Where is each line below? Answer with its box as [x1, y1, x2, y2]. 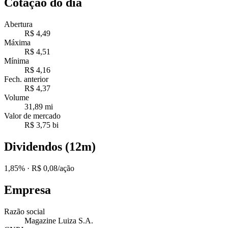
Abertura [4, 19, 33, 28]
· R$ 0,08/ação [25, 163, 74, 173]
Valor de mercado [4, 111, 61, 120]
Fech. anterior [4, 74, 48, 83]
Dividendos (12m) [4, 139, 96, 153]
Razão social [4, 207, 45, 216]
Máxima [4, 38, 31, 47]
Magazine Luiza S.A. [24, 216, 93, 225]
